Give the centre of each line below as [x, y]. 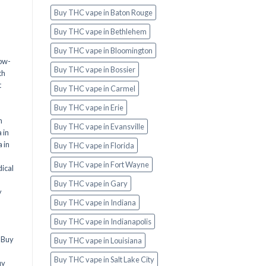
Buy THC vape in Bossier [94, 70]
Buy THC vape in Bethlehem [100, 32]
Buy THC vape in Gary [91, 184]
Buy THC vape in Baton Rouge [103, 13]
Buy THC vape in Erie [88, 108]
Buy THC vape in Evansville [99, 127]
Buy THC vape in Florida [94, 146]
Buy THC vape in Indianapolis [102, 222]
